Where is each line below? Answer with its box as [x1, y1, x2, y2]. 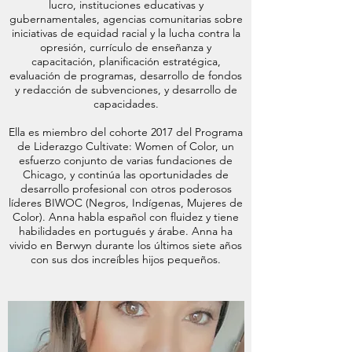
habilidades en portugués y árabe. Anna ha [19, 224, 233, 238]
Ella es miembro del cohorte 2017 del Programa [9, 125, 243, 139]
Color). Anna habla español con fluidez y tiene [13, 210, 239, 224]
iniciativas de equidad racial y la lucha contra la [11, 26, 240, 40]
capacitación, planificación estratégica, [31, 54, 221, 68]
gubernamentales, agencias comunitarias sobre [9, 12, 243, 26]
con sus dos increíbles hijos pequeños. [31, 252, 221, 266]
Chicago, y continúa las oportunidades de [23, 167, 229, 181]
